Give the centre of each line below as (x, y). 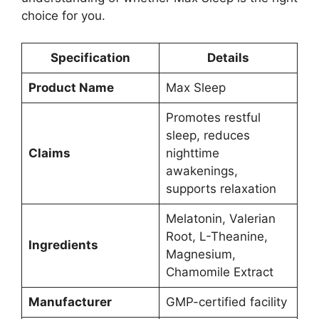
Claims (49, 153)
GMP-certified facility (226, 302)
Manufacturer (70, 302)
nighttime (192, 153)
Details (228, 58)
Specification (90, 58)
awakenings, (202, 171)
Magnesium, (200, 255)
